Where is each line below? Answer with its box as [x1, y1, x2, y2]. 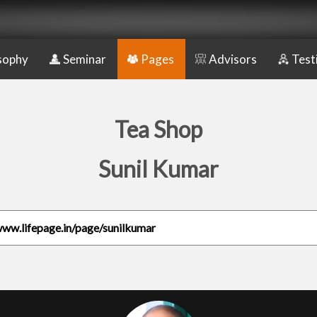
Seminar [63, 52, 106, 67]
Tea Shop [115, 115, 202, 143]
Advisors [209, 52, 257, 67]
